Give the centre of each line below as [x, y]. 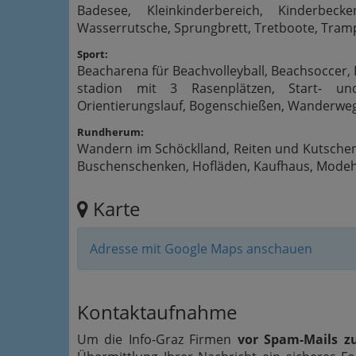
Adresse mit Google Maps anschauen [201, 249]
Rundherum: [110, 132]
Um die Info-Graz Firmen [157, 339]
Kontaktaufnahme [157, 312]
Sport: [93, 54]
